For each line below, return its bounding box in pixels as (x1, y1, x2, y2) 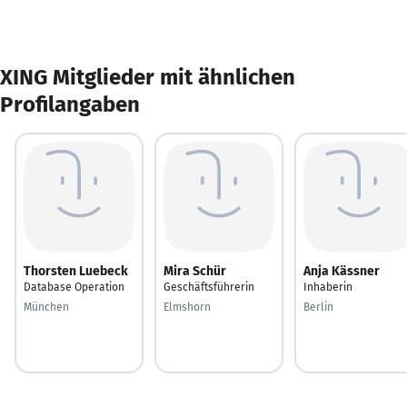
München (24, 300, 69, 313)
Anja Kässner (303, 263, 380, 279)
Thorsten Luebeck (24, 263, 128, 279)
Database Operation (24, 280, 124, 293)
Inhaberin (303, 280, 352, 293)
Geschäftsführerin (164, 280, 254, 293)
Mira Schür (164, 263, 226, 279)
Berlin (303, 300, 333, 313)
